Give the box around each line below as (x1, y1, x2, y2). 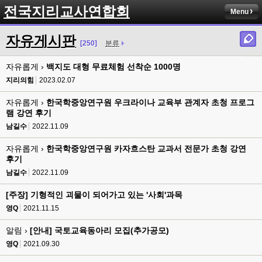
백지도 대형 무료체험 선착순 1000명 (46, 62, 181, 71)
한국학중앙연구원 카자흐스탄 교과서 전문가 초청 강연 (46, 144, 246, 153)
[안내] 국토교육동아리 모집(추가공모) (30, 226, 169, 235)
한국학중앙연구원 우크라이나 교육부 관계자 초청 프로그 (46, 98, 254, 107)
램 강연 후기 (6, 108, 51, 118)
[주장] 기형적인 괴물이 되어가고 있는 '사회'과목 (6, 190, 182, 199)
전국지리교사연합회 (4, 4, 130, 19)
